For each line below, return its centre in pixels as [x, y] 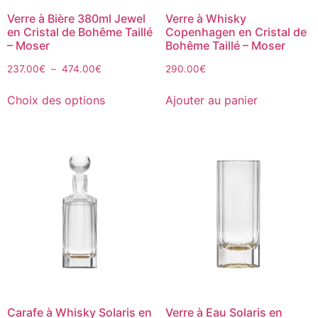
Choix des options [56, 100]
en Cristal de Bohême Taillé [80, 32]
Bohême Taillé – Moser [225, 45]
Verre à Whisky [205, 18]
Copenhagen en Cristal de [236, 32]
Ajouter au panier [211, 100]
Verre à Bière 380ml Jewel [76, 18]
